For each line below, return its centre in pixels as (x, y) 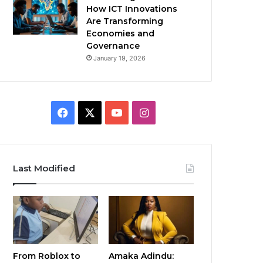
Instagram (173, 112)
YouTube (143, 112)
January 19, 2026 (120, 58)
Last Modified (44, 168)
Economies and (121, 33)
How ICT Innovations (132, 9)
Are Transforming (125, 21)
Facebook (92, 112)
